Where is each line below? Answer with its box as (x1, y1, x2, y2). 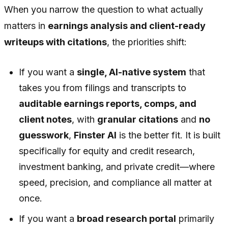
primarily (176, 213, 215, 224)
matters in (4, 20, 48, 32)
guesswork (19, 130, 69, 141)
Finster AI (74, 130, 117, 141)
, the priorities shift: (107, 37, 187, 48)
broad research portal (77, 213, 177, 224)
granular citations (97, 114, 179, 125)
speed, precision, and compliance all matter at (19, 177, 212, 188)
